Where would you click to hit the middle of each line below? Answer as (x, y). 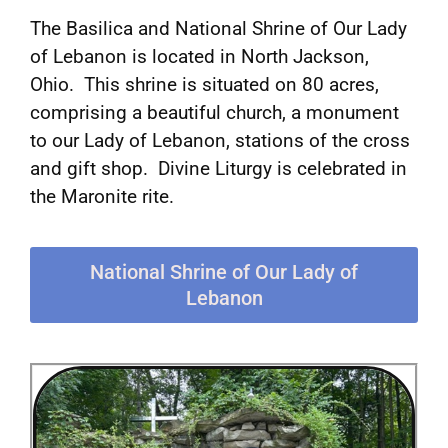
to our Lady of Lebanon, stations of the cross (220, 140)
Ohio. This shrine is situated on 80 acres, (204, 84)
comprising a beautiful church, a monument (214, 112)
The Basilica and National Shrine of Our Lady (218, 28)
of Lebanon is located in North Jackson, (199, 56)
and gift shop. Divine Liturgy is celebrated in (218, 168)
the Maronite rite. (102, 196)
